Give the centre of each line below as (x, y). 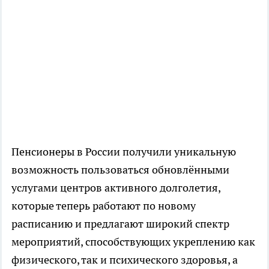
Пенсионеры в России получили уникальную (124, 151)
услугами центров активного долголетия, (116, 187)
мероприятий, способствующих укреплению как (133, 241)
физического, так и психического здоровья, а (125, 259)
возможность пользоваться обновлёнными (120, 169)
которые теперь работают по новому (104, 205)
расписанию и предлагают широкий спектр (120, 223)
